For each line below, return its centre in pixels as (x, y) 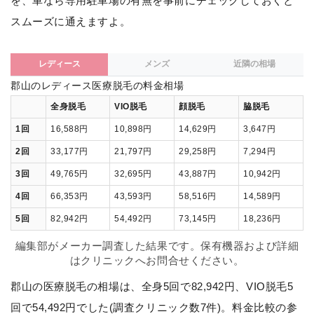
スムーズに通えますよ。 (71, 22)
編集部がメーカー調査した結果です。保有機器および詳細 (157, 246)
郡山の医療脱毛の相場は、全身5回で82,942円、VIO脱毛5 (152, 286)
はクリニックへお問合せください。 (157, 261)
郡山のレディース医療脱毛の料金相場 (97, 86)
